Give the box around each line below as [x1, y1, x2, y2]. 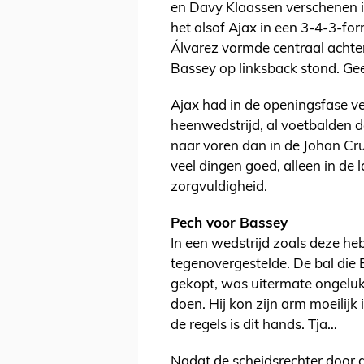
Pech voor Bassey [171, 217, 288, 232]
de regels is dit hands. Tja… [171, 318, 337, 333]
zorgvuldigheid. [171, 180, 271, 195]
